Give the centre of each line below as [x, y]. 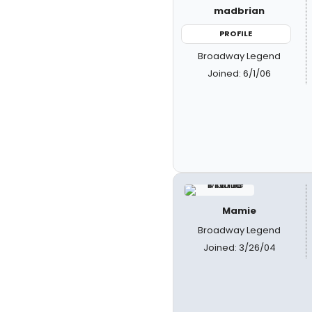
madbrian [240, 11]
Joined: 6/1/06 [240, 73]
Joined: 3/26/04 [239, 248]
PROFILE [236, 33]
